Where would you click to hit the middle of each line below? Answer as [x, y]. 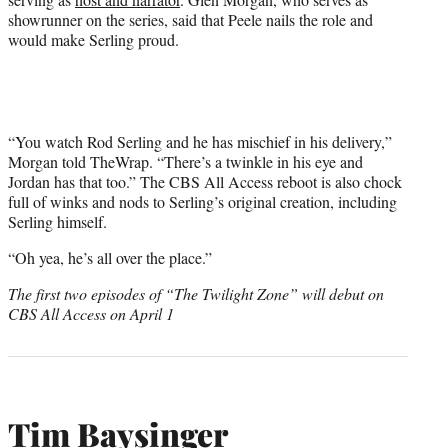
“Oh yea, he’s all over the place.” [110, 258]
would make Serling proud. [93, 40]
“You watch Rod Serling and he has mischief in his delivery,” [200, 142]
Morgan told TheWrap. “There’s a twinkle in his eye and [185, 162]
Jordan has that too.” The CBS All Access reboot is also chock [205, 182]
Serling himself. [57, 222]
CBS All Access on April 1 [91, 314]
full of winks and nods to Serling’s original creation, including [202, 202]
